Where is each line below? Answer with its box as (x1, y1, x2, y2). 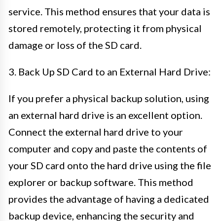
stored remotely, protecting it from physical (8, 22, 202, 34)
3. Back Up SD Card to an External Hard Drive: (8, 65, 211, 77)
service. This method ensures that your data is (8, 5, 210, 17)
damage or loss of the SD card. (8, 38, 142, 51)
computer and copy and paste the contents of (8, 142, 207, 154)
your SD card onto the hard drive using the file (8, 159, 211, 171)
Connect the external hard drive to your (8, 125, 183, 138)
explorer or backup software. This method (8, 176, 193, 188)
